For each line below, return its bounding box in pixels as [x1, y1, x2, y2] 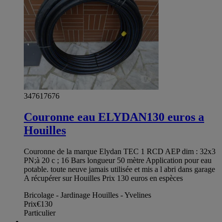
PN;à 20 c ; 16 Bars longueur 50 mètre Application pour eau [24, 156, 212, 165]
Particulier [24, 208, 55, 217]
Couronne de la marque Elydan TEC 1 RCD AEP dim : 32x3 [24, 147, 216, 156]
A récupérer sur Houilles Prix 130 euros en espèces [24, 173, 183, 182]
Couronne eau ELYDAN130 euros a [24, 110, 204, 123]
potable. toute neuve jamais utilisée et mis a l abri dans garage [24, 165, 215, 173]
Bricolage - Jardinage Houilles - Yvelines [24, 190, 151, 199]
